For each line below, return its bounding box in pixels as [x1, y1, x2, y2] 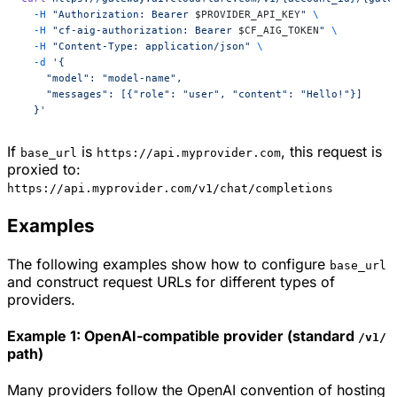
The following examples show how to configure [7, 254, 330, 273]
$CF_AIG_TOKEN [238, 24, 319, 37]
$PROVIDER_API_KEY [195, 8, 300, 21]
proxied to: [7, 160, 81, 179]
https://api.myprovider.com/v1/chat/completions [7, 182, 333, 196]
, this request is [281, 143, 382, 161]
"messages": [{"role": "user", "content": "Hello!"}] [21, 88, 362, 101]
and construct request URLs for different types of [7, 272, 335, 291]
